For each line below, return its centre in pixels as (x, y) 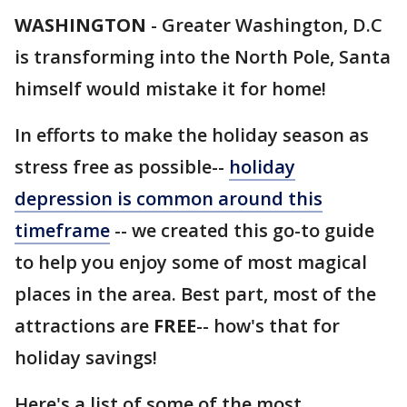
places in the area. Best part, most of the (195, 294)
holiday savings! (86, 357)
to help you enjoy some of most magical (191, 262)
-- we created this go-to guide (242, 230)
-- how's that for (268, 326)
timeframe (62, 230)
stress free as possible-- (122, 167)
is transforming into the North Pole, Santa (203, 57)
